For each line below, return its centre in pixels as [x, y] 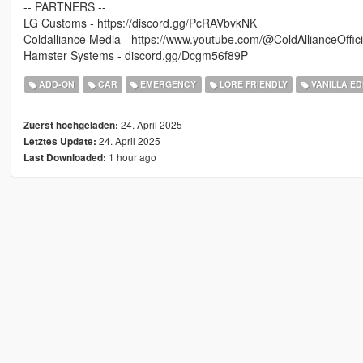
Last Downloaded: [64, 157]
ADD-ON [56, 84]
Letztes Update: [60, 141]
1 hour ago [131, 156]
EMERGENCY [167, 84]
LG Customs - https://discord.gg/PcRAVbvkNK [140, 22]
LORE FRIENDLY [252, 84]
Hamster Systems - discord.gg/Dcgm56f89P [135, 55]
